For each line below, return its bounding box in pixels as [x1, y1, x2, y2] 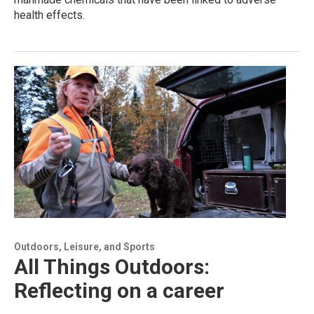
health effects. [14, 8, 85, 22]
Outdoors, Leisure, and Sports [14, 240, 155, 252]
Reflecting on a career [14, 278, 224, 303]
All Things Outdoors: [14, 254, 210, 279]
